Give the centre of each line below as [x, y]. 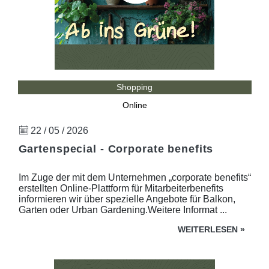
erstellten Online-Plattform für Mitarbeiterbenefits [121, 188]
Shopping [134, 87]
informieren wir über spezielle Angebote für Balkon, [127, 199]
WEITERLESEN [208, 229]
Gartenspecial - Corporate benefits [116, 149]
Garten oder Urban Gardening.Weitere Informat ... [122, 210]
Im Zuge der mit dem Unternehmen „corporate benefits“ [134, 177]
